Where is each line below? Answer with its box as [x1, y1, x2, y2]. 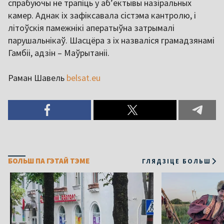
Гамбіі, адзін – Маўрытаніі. [8, 47, 109, 59]
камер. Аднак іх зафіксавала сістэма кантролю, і [8, 9, 196, 21]
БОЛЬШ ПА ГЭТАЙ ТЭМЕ [8, 156, 89, 166]
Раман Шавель [8, 72, 66, 84]
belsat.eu [66, 72, 100, 84]
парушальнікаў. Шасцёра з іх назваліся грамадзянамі [8, 34, 214, 46]
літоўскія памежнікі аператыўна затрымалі [8, 22, 174, 34]
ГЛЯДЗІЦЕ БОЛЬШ [142, 156, 211, 165]
